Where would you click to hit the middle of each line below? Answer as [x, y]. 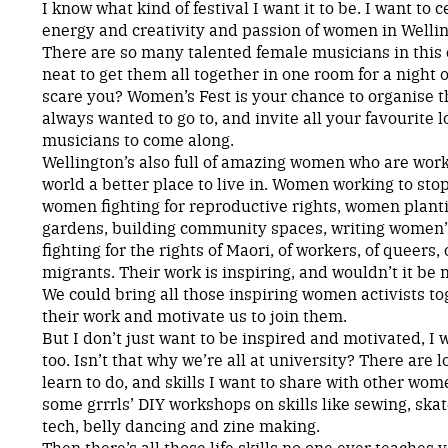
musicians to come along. [137, 138]
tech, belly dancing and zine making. [180, 424]
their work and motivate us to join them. [194, 314]
